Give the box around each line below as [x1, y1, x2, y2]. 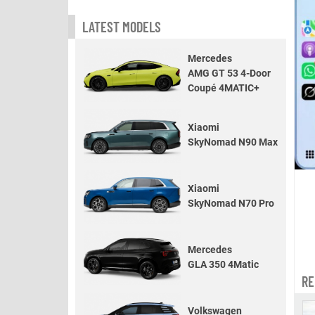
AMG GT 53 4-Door [188, 67, 271, 79]
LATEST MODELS [82, 18, 161, 35]
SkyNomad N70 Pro [188, 197, 274, 209]
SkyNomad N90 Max [188, 136, 278, 148]
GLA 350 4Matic [188, 258, 259, 270]
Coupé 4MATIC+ [188, 82, 259, 94]
